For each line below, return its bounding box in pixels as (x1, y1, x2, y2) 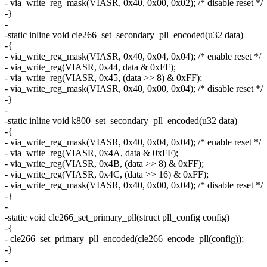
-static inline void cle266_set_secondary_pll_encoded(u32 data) (5, 30, 243, 41)
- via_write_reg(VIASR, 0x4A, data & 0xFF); (5, 148, 178, 159)
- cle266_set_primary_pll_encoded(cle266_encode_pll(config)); (5, 234, 244, 244)
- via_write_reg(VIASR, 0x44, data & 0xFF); (5, 62, 176, 73)
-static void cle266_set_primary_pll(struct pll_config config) (5, 212, 229, 223)
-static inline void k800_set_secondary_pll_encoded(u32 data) (5, 116, 237, 126)
